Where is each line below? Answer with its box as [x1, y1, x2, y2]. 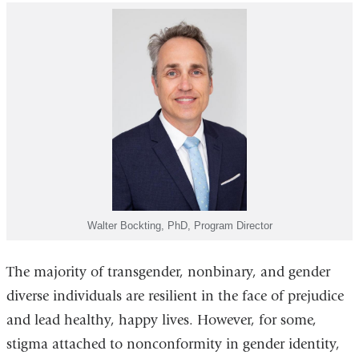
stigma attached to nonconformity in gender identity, [6, 336, 340, 353]
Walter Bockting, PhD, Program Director [87, 219, 272, 232]
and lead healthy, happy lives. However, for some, [6, 312, 317, 329]
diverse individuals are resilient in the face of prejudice [6, 288, 344, 305]
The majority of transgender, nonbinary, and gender [6, 264, 330, 281]
